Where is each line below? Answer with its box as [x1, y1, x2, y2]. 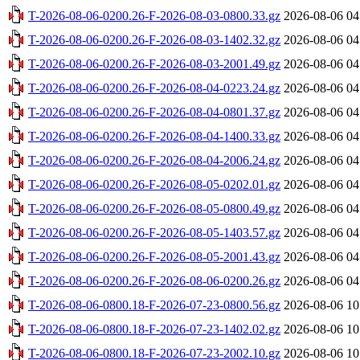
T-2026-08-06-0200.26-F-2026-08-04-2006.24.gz [28, 153, 280, 167]
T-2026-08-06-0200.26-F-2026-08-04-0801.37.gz [28, 104, 280, 119]
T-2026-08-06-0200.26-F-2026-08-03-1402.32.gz [28, 32, 280, 47]
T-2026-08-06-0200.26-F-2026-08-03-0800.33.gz [28, 8, 280, 22]
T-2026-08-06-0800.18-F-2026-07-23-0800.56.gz [28, 297, 280, 312]
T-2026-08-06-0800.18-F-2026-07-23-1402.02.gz [28, 321, 280, 336]
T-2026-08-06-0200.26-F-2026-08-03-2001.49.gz [28, 56, 280, 71]
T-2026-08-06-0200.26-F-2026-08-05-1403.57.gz [28, 225, 280, 239]
